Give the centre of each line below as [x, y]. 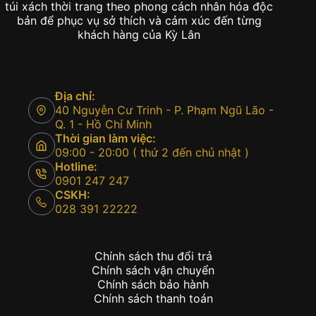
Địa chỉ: [75, 96]
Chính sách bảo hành [153, 285]
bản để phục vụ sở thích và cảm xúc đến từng [139, 21]
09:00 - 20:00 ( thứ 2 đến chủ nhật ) [152, 153]
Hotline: [76, 167]
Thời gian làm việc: [105, 139]
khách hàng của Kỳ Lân [139, 35]
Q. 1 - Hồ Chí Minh [103, 124]
